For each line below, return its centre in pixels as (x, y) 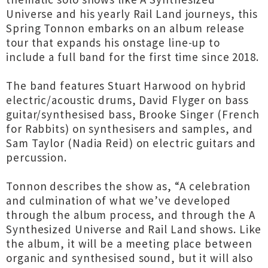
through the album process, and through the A (131, 215)
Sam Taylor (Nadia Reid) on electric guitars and (131, 143)
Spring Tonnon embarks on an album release (125, 28)
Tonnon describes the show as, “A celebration (128, 186)
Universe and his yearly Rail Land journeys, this (132, 14)
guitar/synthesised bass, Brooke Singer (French (133, 114)
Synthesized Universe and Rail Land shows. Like (134, 229)
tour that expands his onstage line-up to (113, 42)
